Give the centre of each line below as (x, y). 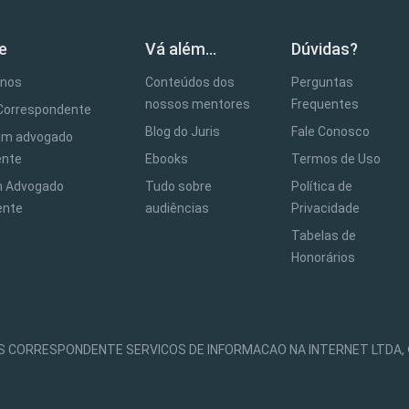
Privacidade (325, 208)
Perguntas (322, 82)
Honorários (323, 257)
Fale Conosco (330, 131)
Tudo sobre (179, 186)
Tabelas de (323, 236)
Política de (321, 186)
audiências (178, 208)
